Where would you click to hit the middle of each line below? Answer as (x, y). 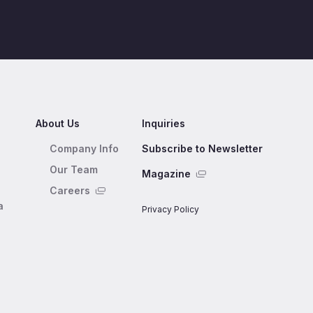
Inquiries (163, 123)
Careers (70, 190)
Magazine (166, 173)
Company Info (84, 148)
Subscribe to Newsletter (202, 148)
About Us (57, 123)
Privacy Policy (170, 209)
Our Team (73, 169)
